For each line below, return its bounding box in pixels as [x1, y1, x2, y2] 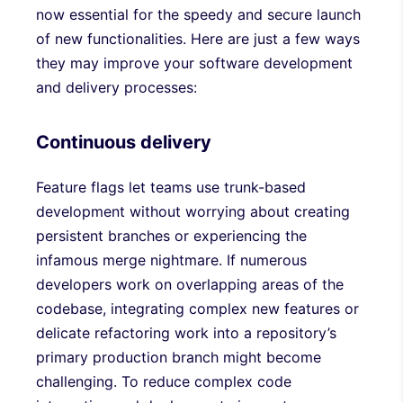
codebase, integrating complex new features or [36, 299, 359, 318]
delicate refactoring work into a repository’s [36, 323, 336, 342]
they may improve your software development [36, 53, 353, 72]
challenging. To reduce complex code [36, 372, 291, 390]
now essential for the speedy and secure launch [36, 4, 361, 23]
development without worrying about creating [36, 201, 350, 220]
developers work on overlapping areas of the [36, 274, 344, 293]
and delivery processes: [36, 77, 197, 96]
